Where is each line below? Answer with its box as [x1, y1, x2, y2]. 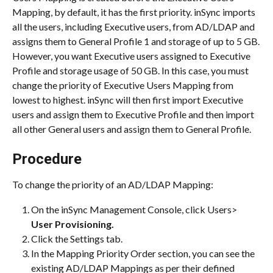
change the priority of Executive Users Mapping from [12, 79, 235, 91]
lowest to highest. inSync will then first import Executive [12, 93, 245, 105]
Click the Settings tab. [31, 232, 122, 244]
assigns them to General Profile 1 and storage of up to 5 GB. [12, 35, 260, 47]
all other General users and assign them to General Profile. [12, 122, 251, 135]
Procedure [12, 151, 82, 168]
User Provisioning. [31, 218, 114, 230]
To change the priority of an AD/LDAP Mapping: [12, 179, 213, 191]
